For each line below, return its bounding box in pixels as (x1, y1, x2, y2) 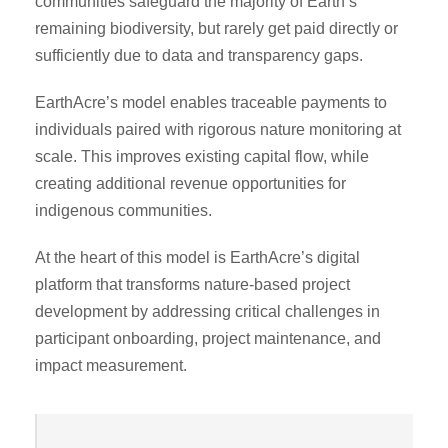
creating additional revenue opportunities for (35, 174, 346, 192)
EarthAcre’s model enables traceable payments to (35, 93, 387, 111)
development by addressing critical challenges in (35, 302, 380, 320)
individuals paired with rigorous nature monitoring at (35, 120, 401, 138)
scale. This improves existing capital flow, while (35, 147, 369, 165)
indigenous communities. (35, 201, 212, 219)
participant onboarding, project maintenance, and (35, 329, 381, 347)
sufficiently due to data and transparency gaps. (35, 46, 363, 64)
